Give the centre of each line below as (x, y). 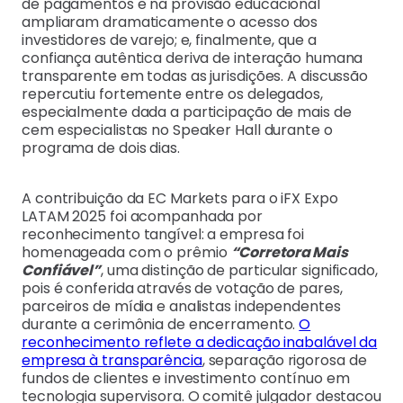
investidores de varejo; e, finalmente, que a (169, 40)
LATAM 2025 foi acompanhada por (142, 217)
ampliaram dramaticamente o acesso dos (170, 22)
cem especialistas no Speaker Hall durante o (177, 130)
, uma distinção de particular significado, (239, 271)
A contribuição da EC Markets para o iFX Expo (180, 199)
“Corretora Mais (290, 253)
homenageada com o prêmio (126, 253)
